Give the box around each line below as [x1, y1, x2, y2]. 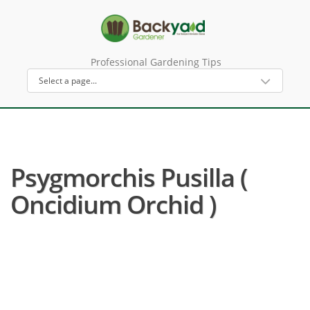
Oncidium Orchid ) [10, 188, 216, 221]
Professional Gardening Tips [90, 55, 221, 69]
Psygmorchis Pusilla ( [10, 161, 247, 194]
